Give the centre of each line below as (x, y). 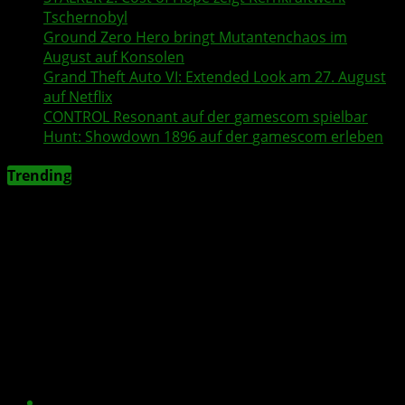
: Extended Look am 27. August (282, 76)
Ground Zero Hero (107, 37)
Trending (39, 175)
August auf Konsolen (114, 57)
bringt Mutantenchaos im (259, 37)
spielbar (339, 116)
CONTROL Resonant (111, 116)
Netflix (90, 96)
